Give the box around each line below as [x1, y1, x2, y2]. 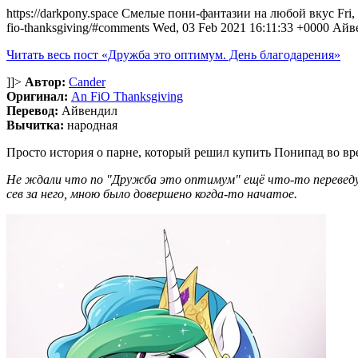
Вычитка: [6, 118, 64, 132]
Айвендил [58, 104, 117, 117]
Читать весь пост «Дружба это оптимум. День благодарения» [6, 48, 340, 62]
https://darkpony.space [6, 6, 121, 20]
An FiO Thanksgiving [71, 89, 183, 103]
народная [64, 118, 117, 132]
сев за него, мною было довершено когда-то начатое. [6, 187, 297, 201]
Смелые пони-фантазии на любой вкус [121, 6, 334, 20]
